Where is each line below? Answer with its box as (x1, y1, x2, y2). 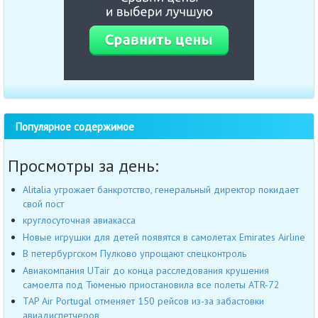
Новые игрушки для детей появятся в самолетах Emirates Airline (23, 230, 305, 243)
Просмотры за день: (8, 154, 158, 177)
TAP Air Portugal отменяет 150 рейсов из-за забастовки (23, 295, 264, 308)
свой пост (23, 197, 64, 210)
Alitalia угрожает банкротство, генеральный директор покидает (23, 182, 299, 196)
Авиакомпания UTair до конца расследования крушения (23, 263, 269, 277)
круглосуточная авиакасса (23, 214, 136, 227)
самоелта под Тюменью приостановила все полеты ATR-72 (23, 278, 280, 291)
